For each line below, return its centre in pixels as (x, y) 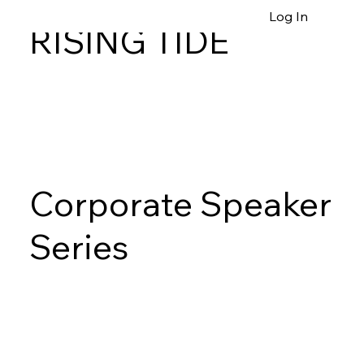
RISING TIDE (129, 41)
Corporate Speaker (180, 204)
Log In (288, 16)
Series (78, 247)
